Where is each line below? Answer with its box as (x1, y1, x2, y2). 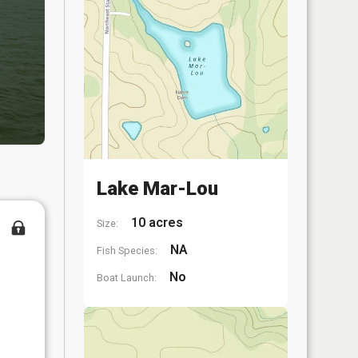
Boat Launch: (97, 272, 157, 284)
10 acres (128, 215, 183, 230)
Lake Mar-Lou (97, 177, 218, 200)
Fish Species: (97, 245, 157, 257)
